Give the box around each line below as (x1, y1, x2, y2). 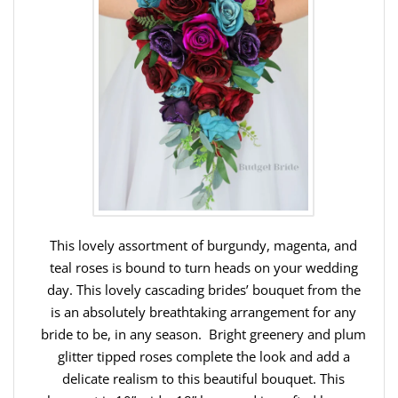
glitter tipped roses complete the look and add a (57, 347, 350, 366)
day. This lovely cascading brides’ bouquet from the (46, 281, 361, 299)
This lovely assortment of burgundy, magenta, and (50, 236, 357, 255)
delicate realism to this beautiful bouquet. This (62, 370, 345, 388)
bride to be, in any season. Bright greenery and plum (41, 325, 366, 344)
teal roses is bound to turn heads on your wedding (49, 259, 358, 277)
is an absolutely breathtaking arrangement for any (51, 303, 356, 322)
